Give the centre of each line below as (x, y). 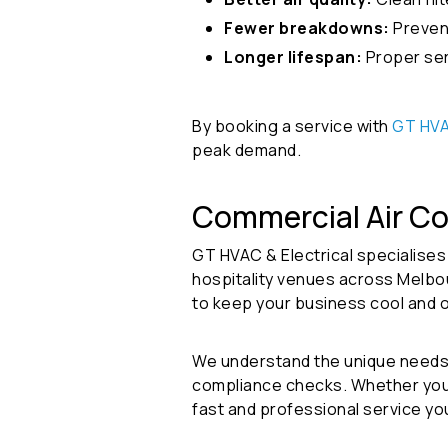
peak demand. (246, 150)
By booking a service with (292, 126)
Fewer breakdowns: (307, 28)
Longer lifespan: (293, 57)
